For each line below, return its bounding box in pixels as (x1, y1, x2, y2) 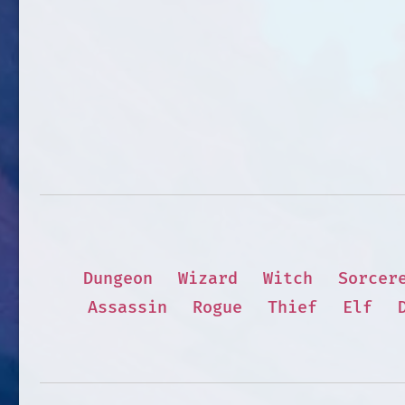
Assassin (87, 297, 167, 318)
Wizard (177, 268, 238, 289)
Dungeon (82, 268, 153, 289)
